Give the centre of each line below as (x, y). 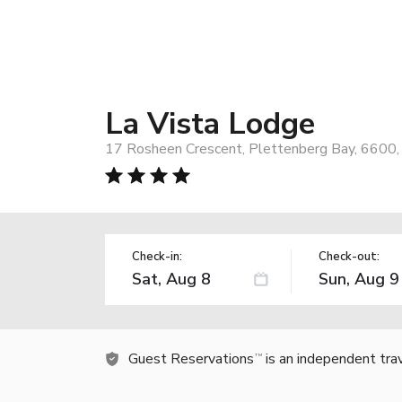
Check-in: (157, 256)
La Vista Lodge (210, 123)
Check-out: (349, 256)
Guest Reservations (191, 358)
